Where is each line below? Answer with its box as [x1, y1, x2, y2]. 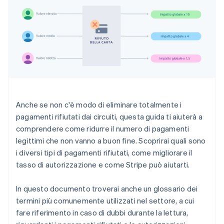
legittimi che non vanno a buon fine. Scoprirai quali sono [16, 135, 206, 146]
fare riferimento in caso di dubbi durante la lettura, [16, 207, 188, 218]
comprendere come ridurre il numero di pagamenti [16, 123, 189, 134]
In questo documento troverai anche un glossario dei [16, 183, 198, 194]
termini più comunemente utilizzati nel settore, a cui [16, 195, 194, 206]
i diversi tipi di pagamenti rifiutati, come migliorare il [16, 147, 192, 158]
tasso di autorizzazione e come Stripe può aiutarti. [16, 159, 190, 170]
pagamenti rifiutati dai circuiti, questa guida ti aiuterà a [16, 111, 202, 122]
